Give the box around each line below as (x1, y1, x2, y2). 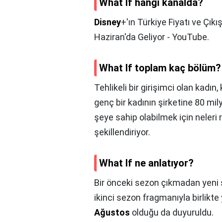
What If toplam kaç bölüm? (99, 62, 221, 74)
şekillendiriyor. (94, 127, 150, 138)
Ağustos (94, 207, 130, 218)
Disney (94, 17, 121, 28)
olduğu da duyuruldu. (130, 207, 214, 218)
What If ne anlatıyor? (99, 157, 194, 169)
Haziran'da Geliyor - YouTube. (94, 32, 209, 43)
